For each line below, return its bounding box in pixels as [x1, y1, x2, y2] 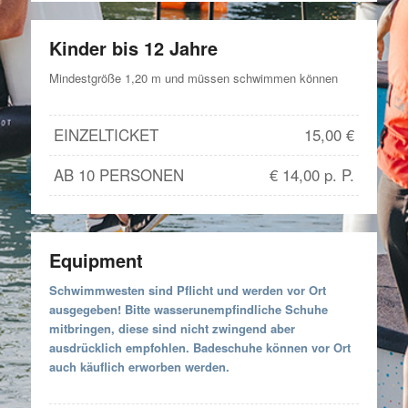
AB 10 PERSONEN [53, 164, 184, 187]
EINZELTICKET [53, 124, 158, 147]
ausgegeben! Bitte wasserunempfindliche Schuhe [48, 301, 328, 319]
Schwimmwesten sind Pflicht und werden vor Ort [48, 281, 326, 300]
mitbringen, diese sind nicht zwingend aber [48, 320, 295, 338]
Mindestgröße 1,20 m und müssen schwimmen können [48, 69, 338, 87]
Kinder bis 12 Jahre [48, 35, 218, 62]
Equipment [48, 247, 143, 274]
